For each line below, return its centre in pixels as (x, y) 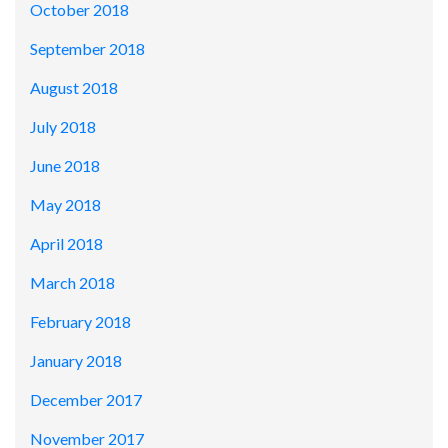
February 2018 (80, 322)
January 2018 (76, 361)
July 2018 (63, 127)
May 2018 (65, 205)
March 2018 (72, 283)
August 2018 (74, 88)
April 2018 (66, 244)
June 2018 (65, 166)
